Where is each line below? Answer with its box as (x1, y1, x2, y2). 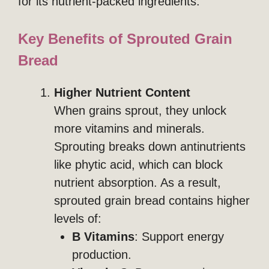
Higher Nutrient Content (54, 86, 190, 100)
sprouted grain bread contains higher (54, 194, 250, 208)
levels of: (54, 212, 101, 226)
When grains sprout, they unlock (54, 104, 226, 118)
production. (72, 248, 131, 262)
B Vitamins (72, 230, 134, 244)
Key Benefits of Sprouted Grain (18, 31, 232, 47)
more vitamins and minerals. (54, 122, 205, 136)
